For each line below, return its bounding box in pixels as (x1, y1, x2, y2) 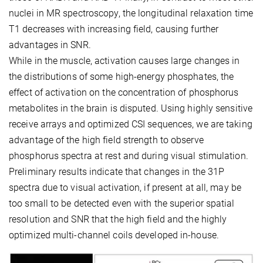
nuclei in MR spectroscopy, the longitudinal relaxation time (9, 7, 253, 19)
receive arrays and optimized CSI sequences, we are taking (9, 118, 252, 130)
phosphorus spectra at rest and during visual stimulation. (9, 150, 248, 161)
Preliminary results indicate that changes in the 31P (9, 166, 225, 177)
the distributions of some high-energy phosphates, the (9, 70, 234, 82)
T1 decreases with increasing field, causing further (9, 23, 219, 35)
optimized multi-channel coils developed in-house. (9, 229, 219, 241)
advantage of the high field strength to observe (9, 134, 204, 146)
